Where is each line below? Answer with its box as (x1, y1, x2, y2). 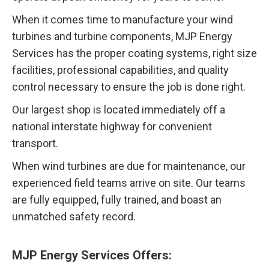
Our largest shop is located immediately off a (12, 103, 225, 116)
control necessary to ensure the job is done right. (12, 80, 246, 93)
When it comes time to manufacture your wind (12, 13, 233, 26)
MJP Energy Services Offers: (12, 247, 172, 262)
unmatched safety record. (12, 210, 136, 223)
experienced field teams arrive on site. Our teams (12, 176, 246, 189)
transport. (12, 136, 58, 150)
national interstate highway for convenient (12, 119, 212, 133)
